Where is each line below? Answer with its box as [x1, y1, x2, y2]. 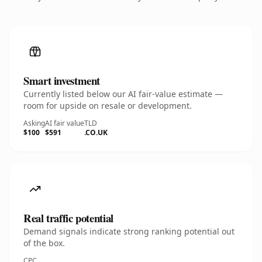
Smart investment [23, 73, 101, 88]
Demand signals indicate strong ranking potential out [23, 226, 235, 237]
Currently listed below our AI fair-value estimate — [23, 88, 223, 99]
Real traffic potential [23, 210, 113, 226]
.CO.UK [84, 127, 108, 137]
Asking [23, 118, 45, 128]
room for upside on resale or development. [23, 100, 192, 111]
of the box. [23, 237, 65, 249]
